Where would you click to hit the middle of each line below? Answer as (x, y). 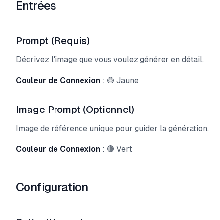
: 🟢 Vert (116, 149)
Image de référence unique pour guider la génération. (112, 128)
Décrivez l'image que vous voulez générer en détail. (110, 60)
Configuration (52, 187)
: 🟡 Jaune (119, 80)
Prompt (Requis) (53, 41)
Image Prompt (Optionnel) (75, 110)
